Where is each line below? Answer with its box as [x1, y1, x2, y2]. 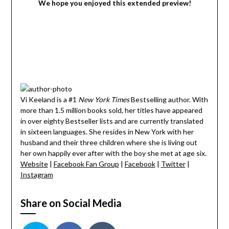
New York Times [78, 95, 129, 104]
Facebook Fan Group [53, 159, 119, 169]
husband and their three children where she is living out [20, 138, 197, 147]
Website [20, 159, 48, 169]
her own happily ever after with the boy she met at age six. [20, 149, 207, 158]
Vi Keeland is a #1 [20, 95, 78, 104]
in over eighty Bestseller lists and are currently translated [20, 117, 203, 126]
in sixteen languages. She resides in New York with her [20, 127, 194, 136]
